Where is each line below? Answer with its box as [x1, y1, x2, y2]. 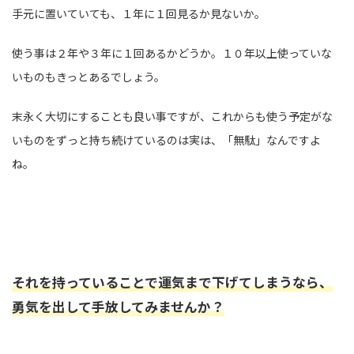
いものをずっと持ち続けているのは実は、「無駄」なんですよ [12, 132, 321, 149]
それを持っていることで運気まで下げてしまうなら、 [12, 273, 333, 292]
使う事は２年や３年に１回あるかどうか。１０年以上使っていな [12, 45, 332, 62]
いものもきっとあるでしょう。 [12, 69, 165, 85]
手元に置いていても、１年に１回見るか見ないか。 [12, 6, 265, 22]
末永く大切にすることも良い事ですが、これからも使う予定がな [12, 108, 333, 125]
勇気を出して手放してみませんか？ [12, 297, 224, 317]
